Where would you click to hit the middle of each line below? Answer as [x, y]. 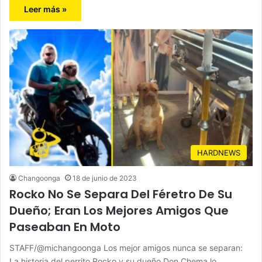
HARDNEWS [219, 153]
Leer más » [45, 9]
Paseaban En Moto [65, 227]
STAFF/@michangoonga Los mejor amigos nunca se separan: [126, 248]
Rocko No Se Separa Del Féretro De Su [121, 194]
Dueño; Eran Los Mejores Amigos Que [119, 211]
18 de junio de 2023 [105, 178]
